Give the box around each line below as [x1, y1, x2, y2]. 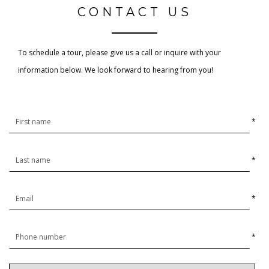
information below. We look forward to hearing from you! [18, 65, 213, 76]
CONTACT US [77, 4, 192, 19]
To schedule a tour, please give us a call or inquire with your [18, 47, 221, 58]
